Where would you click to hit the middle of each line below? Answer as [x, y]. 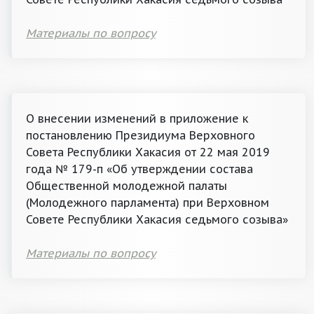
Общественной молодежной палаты [127, 186]
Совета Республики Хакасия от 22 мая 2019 [148, 152]
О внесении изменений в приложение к [137, 118]
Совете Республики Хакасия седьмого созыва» [157, 219]
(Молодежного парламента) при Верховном [148, 203]
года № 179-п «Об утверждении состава [139, 169]
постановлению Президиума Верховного [141, 135]
